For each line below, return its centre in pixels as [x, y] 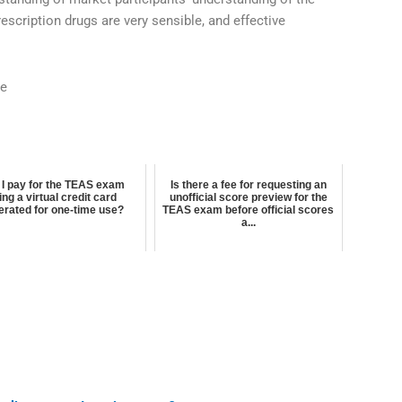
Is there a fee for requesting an [248, 185]
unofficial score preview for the [248, 198]
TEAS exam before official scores [249, 210]
